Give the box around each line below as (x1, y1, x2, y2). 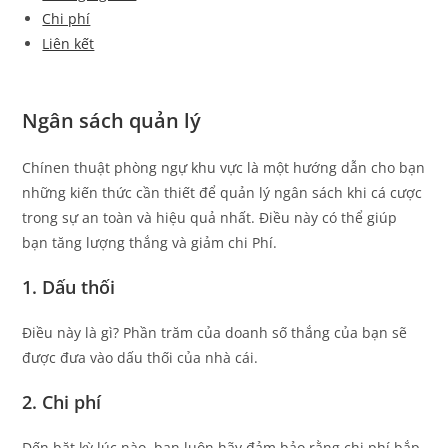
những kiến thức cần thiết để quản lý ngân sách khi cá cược (22, 183, 423, 203)
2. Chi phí (22, 390, 102, 415)
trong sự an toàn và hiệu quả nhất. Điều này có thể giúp (22, 208, 398, 228)
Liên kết (42, 33, 95, 53)
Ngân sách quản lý (22, 107, 202, 135)
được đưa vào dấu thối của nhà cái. (22, 348, 259, 368)
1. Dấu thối (22, 275, 116, 300)
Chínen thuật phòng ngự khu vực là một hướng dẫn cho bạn (22, 158, 426, 178)
